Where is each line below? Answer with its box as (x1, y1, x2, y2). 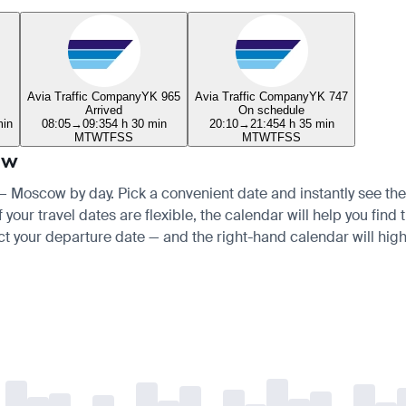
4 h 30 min (111, 116, 167, 130)
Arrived (85, 102, 122, 117)
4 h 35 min (278, 116, 334, 130)
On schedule (238, 102, 304, 117)
